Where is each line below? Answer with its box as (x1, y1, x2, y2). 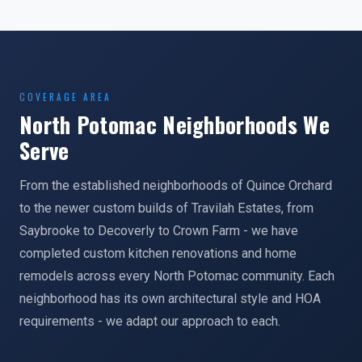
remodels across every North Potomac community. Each (19, 268, 335, 284)
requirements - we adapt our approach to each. (19, 314, 280, 329)
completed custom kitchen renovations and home (19, 246, 297, 261)
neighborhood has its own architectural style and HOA (19, 291, 321, 306)
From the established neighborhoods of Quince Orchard (19, 178, 332, 193)
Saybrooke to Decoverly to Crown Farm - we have (19, 223, 298, 238)
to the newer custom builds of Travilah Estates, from (19, 200, 314, 216)
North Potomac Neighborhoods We (19, 108, 330, 141)
